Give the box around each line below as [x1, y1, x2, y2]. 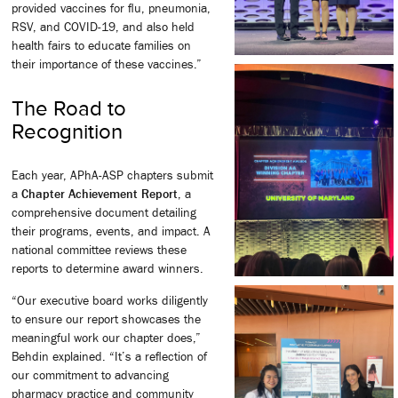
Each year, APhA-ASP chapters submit [12, 168, 213, 183]
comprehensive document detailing [12, 205, 196, 220]
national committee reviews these [12, 243, 187, 258]
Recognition [12, 120, 123, 144]
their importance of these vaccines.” [12, 57, 202, 72]
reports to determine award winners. [12, 261, 203, 276]
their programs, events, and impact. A [12, 224, 211, 239]
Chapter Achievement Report [21, 187, 178, 202]
